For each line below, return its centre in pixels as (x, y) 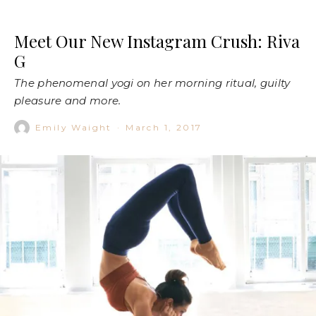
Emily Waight (74, 128)
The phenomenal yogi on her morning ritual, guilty (152, 83)
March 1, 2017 (164, 128)
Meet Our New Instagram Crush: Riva (157, 41)
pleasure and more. (68, 101)
